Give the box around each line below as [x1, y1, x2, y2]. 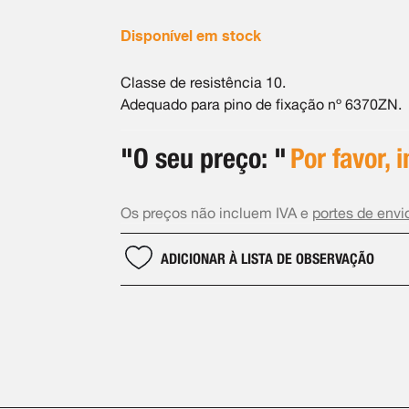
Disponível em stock [120, 26, 261, 45]
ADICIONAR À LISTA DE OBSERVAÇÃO [160, 250, 374, 267]
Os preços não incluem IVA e [120, 204, 312, 222]
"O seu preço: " [120, 142, 287, 174]
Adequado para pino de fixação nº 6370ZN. [120, 96, 402, 113]
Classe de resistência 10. [120, 74, 286, 91]
